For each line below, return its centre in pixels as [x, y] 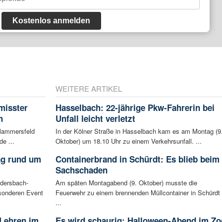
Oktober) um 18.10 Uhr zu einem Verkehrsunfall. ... [128, 141]
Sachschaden [81, 170]
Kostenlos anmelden [51, 21]
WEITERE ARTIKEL [88, 89]
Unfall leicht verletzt [95, 119]
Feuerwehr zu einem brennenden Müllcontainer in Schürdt [138, 193]
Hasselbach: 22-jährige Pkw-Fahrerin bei [135, 108]
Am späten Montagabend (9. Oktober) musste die [126, 183]
